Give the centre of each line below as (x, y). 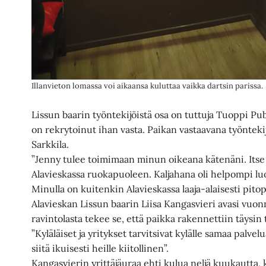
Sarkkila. (50, 144)
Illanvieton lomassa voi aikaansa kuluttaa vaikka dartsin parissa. (148, 86)
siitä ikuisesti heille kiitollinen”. (100, 248)
